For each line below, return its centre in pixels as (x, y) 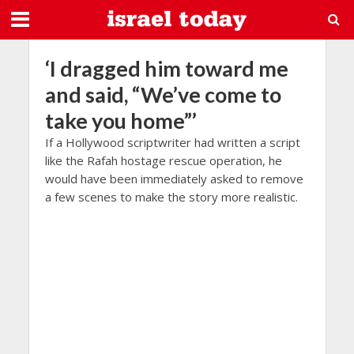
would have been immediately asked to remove (174, 179)
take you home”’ (121, 121)
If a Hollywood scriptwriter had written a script (172, 142)
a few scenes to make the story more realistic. (171, 197)
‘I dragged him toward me (166, 68)
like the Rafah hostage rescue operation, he (163, 160)
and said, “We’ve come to (163, 94)
